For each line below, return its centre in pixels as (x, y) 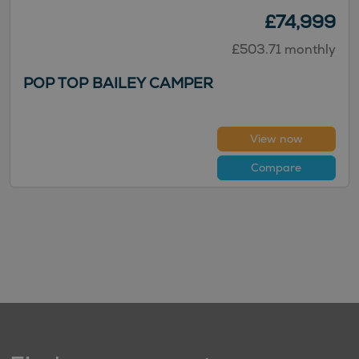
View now (276, 139)
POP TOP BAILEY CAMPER (118, 83)
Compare (276, 168)
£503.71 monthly (284, 50)
